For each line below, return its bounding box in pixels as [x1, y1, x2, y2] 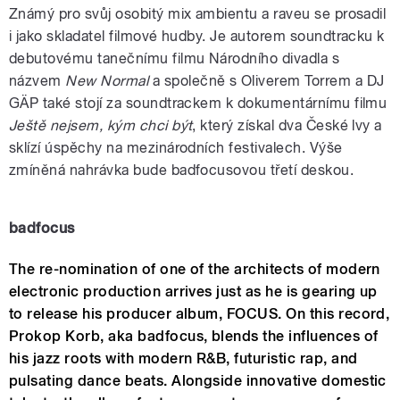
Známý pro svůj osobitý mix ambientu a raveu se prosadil [9, 5, 387, 23]
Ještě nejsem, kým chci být [9, 117, 193, 135]
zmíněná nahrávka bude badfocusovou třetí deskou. [9, 162, 354, 179]
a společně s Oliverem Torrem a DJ [148, 72, 385, 90]
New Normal [65, 72, 149, 90]
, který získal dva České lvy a [192, 117, 382, 135]
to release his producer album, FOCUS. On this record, [9, 305, 390, 323]
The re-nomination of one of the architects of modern [9, 261, 380, 279]
